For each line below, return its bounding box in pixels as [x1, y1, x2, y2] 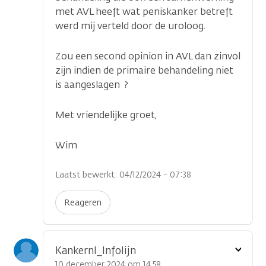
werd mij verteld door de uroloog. [55, 20, 205, 32]
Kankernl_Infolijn [55, 244, 136, 257]
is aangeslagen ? [55, 78, 128, 91]
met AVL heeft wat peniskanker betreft [55, 5, 233, 18]
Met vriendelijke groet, [55, 109, 157, 121]
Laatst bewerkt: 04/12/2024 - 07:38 [55, 169, 191, 180]
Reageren [64, 197, 102, 208]
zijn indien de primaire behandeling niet [55, 64, 233, 77]
